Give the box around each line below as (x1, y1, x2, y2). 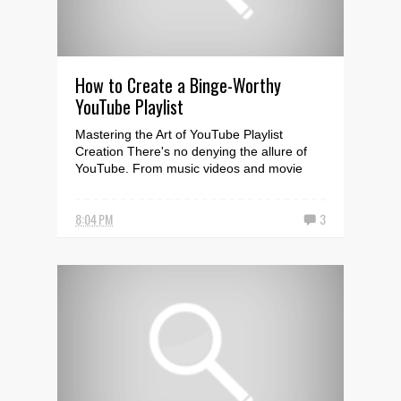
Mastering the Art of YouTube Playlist (75, 127, 283, 141)
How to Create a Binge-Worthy (75, 72, 281, 98)
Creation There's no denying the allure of (75, 144, 307, 158)
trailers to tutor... (75, 178, 167, 192)
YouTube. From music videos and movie (75, 161, 303, 175)
